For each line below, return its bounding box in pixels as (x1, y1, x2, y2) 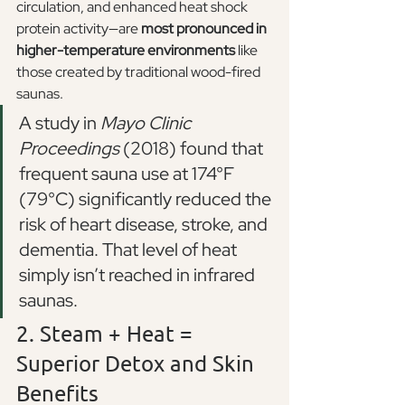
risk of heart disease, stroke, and (19, 212, 271, 236)
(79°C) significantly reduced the (19, 186, 275, 211)
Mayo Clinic (100, 110, 194, 135)
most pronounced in (141, 18, 269, 38)
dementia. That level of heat (19, 237, 240, 261)
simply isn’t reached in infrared (19, 262, 259, 287)
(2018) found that (119, 136, 267, 160)
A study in (19, 110, 100, 135)
